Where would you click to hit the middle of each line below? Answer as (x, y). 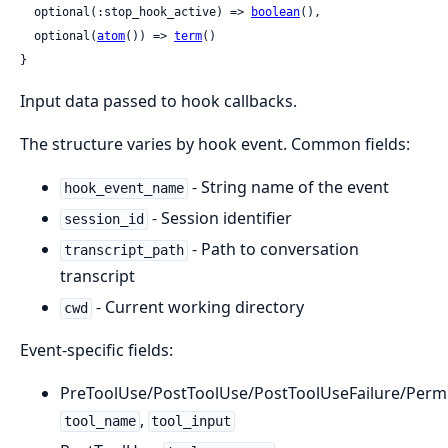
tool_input (191, 421)
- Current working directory (197, 307)
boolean (275, 12)
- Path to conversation (273, 249)
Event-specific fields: (96, 350)
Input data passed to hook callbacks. (158, 101)
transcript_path (123, 250)
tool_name (99, 421)
